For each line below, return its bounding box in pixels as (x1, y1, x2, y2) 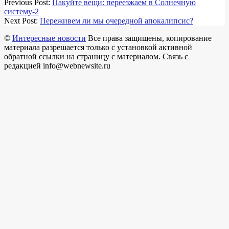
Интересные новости (12, 33, 86, 42)
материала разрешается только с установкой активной (4, 42, 192, 52)
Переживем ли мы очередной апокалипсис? (40, 16, 193, 25)
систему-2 (4, 7, 39, 16)
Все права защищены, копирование (86, 33, 212, 42)
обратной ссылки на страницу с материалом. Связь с (4, 52, 188, 61)
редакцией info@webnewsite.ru (4, 61, 110, 70)
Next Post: (4, 16, 40, 25)
